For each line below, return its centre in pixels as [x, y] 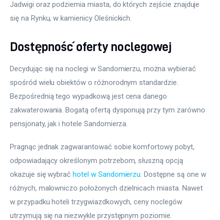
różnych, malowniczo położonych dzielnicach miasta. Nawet [107, 188]
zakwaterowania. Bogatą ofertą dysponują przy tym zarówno [109, 110]
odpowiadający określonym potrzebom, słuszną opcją [97, 161]
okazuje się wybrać [41, 175]
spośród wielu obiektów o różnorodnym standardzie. [95, 82]
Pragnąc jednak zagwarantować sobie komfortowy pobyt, [103, 147]
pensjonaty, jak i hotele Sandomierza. [69, 124]
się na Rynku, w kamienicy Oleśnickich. [71, 18]
